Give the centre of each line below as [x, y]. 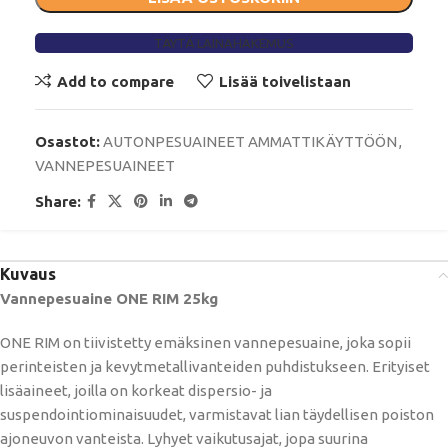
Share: [58, 201]
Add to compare [115, 81]
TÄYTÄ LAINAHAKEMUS [224, 43]
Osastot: [67, 142]
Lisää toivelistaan [284, 81]
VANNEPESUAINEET [105, 166]
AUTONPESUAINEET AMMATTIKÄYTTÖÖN [250, 142]
